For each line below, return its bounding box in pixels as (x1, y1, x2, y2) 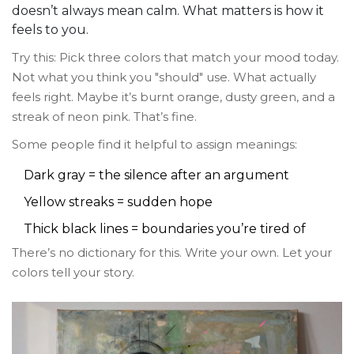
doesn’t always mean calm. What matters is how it (12, 3, 324, 19)
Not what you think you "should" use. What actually (12, 70, 316, 85)
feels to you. (12, 22, 88, 38)
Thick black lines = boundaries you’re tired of (24, 221, 306, 237)
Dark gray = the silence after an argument (24, 168, 289, 183)
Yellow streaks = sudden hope (24, 194, 213, 210)
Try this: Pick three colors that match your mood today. (12, 50, 339, 66)
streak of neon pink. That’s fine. (12, 109, 197, 125)
